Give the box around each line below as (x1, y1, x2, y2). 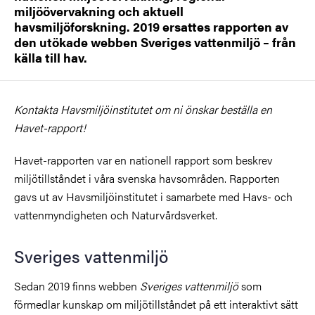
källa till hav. (14, 48, 87, 66)
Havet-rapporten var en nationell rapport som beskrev (14, 151, 273, 168)
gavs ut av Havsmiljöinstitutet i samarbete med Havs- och (14, 188, 292, 205)
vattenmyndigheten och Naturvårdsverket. (14, 206, 217, 223)
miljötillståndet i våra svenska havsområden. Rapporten (14, 169, 280, 186)
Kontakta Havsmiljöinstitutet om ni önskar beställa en (14, 101, 272, 117)
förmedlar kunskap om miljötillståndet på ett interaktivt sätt (14, 295, 298, 312)
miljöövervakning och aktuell (14, 1, 184, 20)
